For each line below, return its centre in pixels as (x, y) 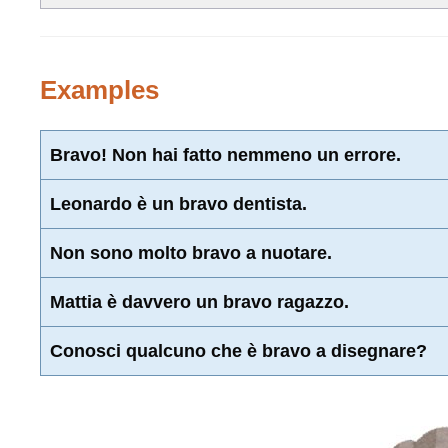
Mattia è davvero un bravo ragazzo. (199, 301)
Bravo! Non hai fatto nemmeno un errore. (225, 154)
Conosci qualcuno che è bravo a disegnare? (238, 350)
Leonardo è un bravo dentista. (178, 203)
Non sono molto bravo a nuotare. (191, 252)
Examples (99, 89)
